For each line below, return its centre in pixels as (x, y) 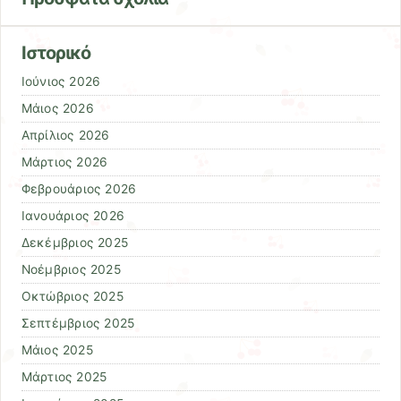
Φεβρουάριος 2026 (79, 188)
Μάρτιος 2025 (64, 376)
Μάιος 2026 (57, 108)
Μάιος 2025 (57, 350)
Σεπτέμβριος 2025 (78, 323)
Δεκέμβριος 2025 (75, 242)
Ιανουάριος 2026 (73, 215)
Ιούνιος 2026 (61, 81)
